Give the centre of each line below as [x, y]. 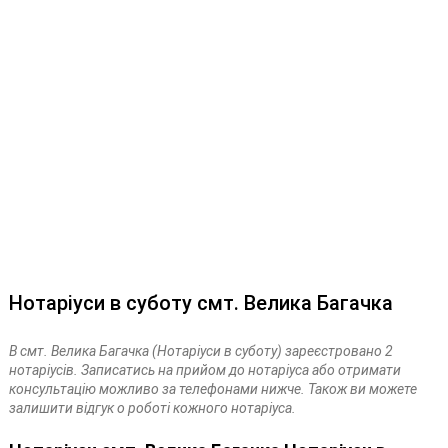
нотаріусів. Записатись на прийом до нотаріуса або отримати [204, 370]
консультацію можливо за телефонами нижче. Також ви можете [212, 389]
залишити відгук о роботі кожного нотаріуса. [152, 408]
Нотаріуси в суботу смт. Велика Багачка [200, 303]
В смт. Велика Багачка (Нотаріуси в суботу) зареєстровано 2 [200, 351]
